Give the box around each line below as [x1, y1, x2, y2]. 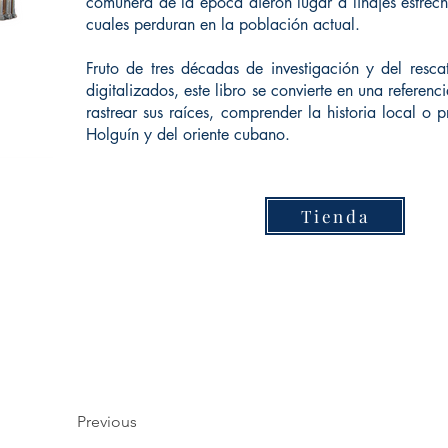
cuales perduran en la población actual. [86, 14, 360, 35]
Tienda [300, 205, 370, 227]
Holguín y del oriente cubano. [86, 124, 290, 145]
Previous [77, 412, 137, 431]
